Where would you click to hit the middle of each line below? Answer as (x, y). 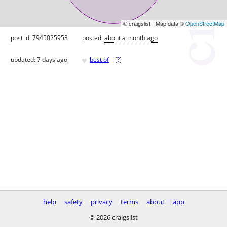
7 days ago (52, 60)
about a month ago (131, 37)
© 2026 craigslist (113, 217)
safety (73, 202)
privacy (101, 202)
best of (99, 60)
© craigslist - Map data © (154, 23)
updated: (24, 60)
